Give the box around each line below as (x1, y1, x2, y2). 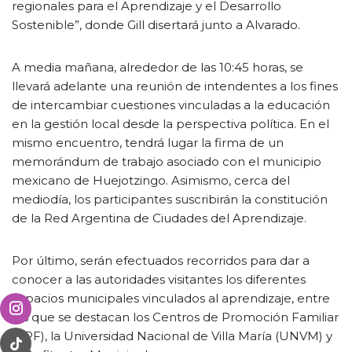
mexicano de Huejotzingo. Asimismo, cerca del (12, 173, 290, 188)
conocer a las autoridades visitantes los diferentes (12, 272, 306, 287)
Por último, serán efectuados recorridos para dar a (12, 253, 310, 268)
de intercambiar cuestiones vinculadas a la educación (12, 97, 330, 112)
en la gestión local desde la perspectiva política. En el (12, 116, 329, 131)
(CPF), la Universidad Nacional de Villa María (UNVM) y (12, 328, 332, 343)
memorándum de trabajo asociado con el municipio (12, 154, 321, 169)
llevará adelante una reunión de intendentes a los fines (12, 79, 338, 93)
